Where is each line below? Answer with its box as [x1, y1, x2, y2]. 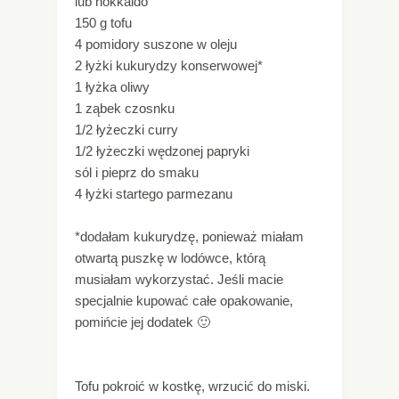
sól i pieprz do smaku [75, 165, 199, 181]
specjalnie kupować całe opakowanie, [75, 293, 293, 309]
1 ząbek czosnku [75, 101, 175, 117]
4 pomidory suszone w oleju [75, 37, 237, 53]
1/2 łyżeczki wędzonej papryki [75, 143, 249, 159]
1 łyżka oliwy [75, 79, 150, 95]
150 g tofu [75, 15, 132, 31]
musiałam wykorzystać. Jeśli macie [75, 272, 283, 288]
